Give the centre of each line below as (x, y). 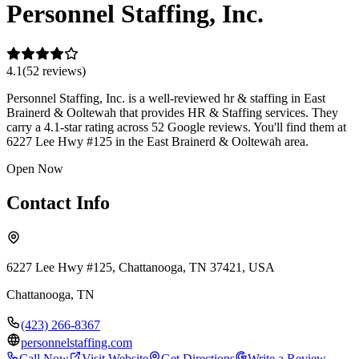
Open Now (35, 168)
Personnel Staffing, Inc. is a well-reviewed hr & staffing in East (166, 98)
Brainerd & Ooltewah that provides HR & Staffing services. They (172, 112)
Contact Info (58, 202)
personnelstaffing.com (77, 342)
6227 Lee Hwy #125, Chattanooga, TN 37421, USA (141, 267)
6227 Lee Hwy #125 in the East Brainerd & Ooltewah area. (157, 141)
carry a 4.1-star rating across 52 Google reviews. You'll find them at (176, 127)
